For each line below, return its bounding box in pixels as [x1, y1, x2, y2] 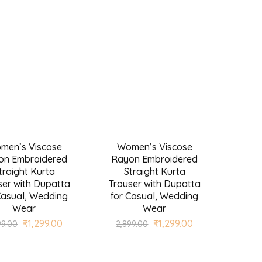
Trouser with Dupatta [108, 178, 201, 190]
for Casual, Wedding [111, 190, 199, 202]
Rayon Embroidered [111, 153, 198, 166]
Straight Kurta [123, 166, 185, 178]
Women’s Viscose [116, 141, 192, 153]
